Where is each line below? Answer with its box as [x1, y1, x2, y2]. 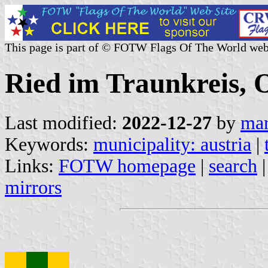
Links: [5, 155, 59, 176]
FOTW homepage [59, 155, 196, 176]
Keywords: [5, 133, 93, 155]
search [209, 155, 257, 176]
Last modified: [5, 112, 122, 133]
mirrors [5, 176, 62, 198]
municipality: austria [93, 133, 251, 155]
